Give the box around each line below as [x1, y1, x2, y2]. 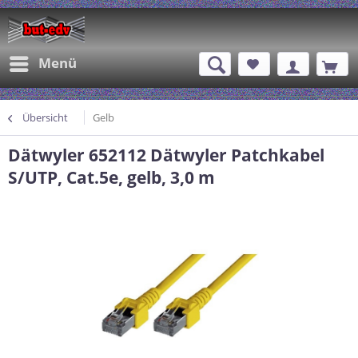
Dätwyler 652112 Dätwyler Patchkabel [8, 144, 324, 166]
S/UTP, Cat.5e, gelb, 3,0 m [8, 166, 215, 189]
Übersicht [22, 110, 68, 125]
